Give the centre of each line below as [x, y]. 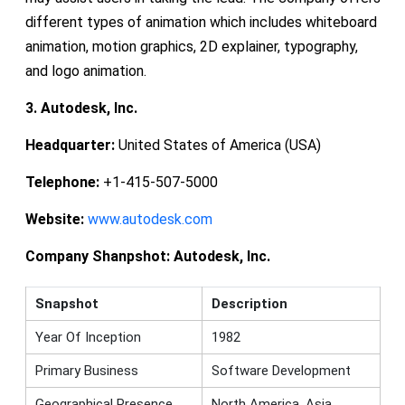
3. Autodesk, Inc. [81, 108]
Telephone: [62, 182]
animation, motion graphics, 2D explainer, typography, [191, 46]
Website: [54, 219]
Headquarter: [70, 145]
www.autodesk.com [150, 219]
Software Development [281, 370]
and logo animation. [85, 71]
